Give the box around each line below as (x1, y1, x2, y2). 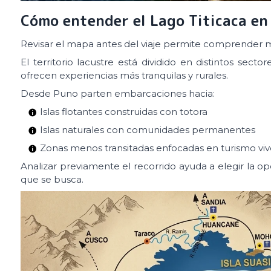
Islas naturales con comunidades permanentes (40, 123, 255, 135)
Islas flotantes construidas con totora (40, 105, 207, 117)
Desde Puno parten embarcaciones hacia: (21, 87, 215, 99)
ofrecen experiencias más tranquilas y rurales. (21, 69, 228, 81)
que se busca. (21, 173, 83, 185)
